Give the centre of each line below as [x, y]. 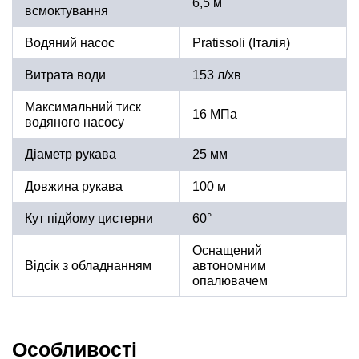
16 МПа [215, 115]
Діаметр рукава [71, 155]
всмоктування [67, 11]
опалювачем [230, 281]
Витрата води [65, 75]
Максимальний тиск [83, 107]
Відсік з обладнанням [88, 266]
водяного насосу [75, 123]
